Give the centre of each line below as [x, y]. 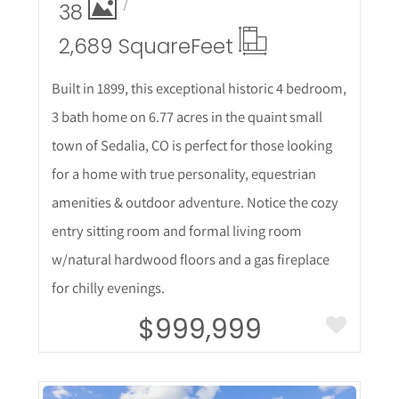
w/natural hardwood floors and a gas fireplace [190, 259]
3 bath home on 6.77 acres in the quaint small [187, 116]
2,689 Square [124, 46]
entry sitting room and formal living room [176, 230]
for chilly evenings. [108, 287]
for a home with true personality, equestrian [183, 173]
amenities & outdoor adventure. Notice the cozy [195, 202]
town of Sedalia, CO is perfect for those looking [191, 145]
